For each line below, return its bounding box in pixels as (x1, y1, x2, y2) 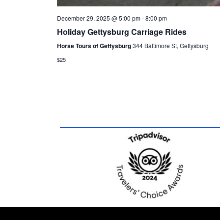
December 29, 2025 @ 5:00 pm (56, 13, 140, 22)
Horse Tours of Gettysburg (56, 41, 133, 50)
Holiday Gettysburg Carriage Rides (56, 26, 187, 37)
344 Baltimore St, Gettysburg (132, 41, 209, 50)
